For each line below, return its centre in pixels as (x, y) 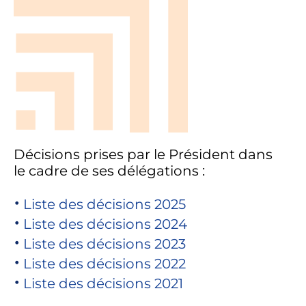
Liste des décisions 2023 (104, 244)
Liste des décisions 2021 (103, 284)
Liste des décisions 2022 (104, 264)
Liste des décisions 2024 (105, 224)
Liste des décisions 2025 (104, 205)
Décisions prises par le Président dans (143, 155)
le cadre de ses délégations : (109, 171)
